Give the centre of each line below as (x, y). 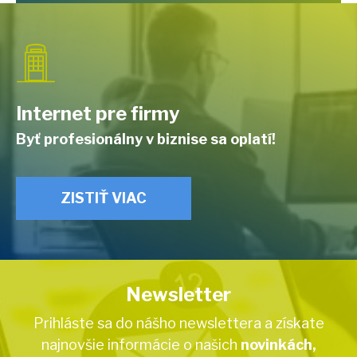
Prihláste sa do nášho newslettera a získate (178, 324)
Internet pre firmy (98, 114)
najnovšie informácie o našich (141, 345)
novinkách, (278, 345)
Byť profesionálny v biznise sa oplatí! (146, 139)
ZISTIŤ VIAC (104, 198)
